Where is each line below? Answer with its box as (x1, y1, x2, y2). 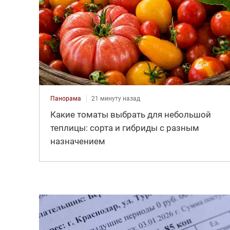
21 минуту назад (91, 94, 140, 102)
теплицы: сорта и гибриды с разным (50, 122, 199, 133)
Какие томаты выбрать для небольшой (50, 109, 211, 120)
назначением (50, 136, 105, 146)
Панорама (50, 94, 81, 102)
